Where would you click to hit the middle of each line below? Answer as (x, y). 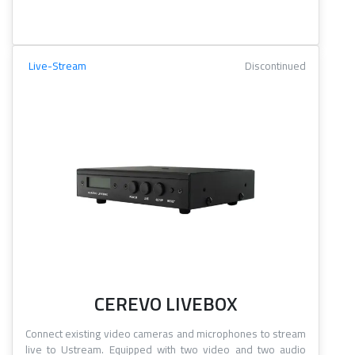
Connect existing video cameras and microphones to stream (166, 334)
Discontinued (275, 66)
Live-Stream (57, 66)
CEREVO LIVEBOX (166, 304)
